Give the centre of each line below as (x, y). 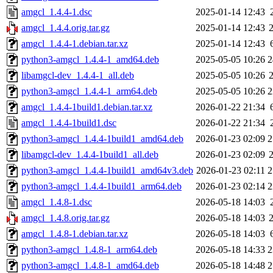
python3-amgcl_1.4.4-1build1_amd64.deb (102, 139)
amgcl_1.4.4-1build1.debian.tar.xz (87, 107)
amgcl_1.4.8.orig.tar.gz (66, 218)
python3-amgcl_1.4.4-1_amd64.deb (90, 59)
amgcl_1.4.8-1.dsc (57, 202)
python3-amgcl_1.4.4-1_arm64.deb (89, 91)
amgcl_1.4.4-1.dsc (57, 12)
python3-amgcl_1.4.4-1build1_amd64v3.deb (107, 170)
